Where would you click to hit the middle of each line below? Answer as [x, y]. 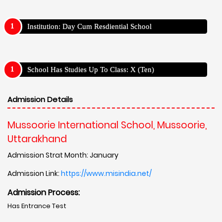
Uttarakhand [37, 139]
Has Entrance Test [37, 206]
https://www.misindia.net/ [106, 173]
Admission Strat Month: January [63, 155]
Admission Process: [44, 192]
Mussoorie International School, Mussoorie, [107, 125]
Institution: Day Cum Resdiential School [89, 27]
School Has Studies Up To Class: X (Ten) [91, 69]
